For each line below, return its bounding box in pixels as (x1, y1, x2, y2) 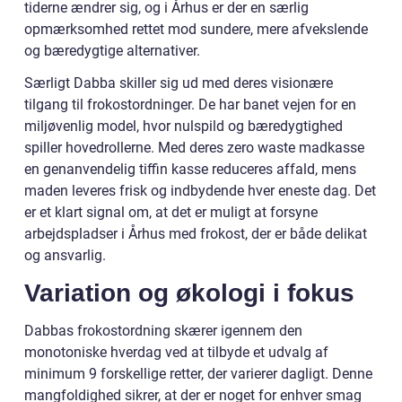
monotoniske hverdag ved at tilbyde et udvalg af (24, 344, 328, 362)
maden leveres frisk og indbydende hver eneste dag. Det (24, 182, 376, 200)
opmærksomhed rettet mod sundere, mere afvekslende (24, 21, 368, 39)
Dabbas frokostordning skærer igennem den (24, 322, 302, 340)
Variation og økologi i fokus (24, 279, 354, 308)
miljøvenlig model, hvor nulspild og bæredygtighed (24, 118, 343, 135)
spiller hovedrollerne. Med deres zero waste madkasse (24, 139, 364, 157)
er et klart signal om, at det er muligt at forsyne (24, 204, 318, 222)
